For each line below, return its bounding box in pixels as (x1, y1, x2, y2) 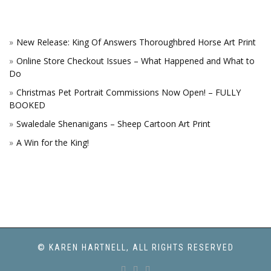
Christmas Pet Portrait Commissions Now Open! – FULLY (16, 87, 241, 98)
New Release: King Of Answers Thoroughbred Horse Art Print (16, 36, 256, 48)
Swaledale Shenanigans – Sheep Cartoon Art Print (16, 118, 211, 129)
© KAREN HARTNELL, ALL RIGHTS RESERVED (37, 243, 234, 252)
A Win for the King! (16, 137, 89, 148)
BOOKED (9, 99, 45, 111)
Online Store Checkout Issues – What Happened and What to (16, 55, 255, 67)
